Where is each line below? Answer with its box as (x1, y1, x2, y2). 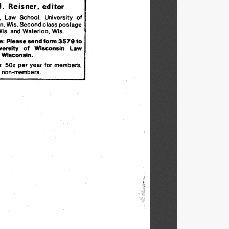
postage (59, 20, 81, 28)
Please (6, 37, 27, 44)
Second (19, 20, 41, 28)
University (45, 14, 73, 20)
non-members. (2, 68, 42, 75)
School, (19, 14, 41, 20)
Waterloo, (22, 27, 50, 34)
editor (42, 2, 61, 10)
